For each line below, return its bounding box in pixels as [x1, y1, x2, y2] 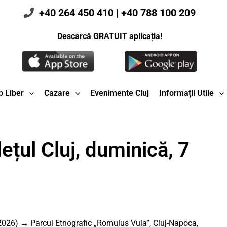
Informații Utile [159, 88, 214, 98]
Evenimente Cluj [90, 88, 149, 98]
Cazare [44, 88, 70, 98]
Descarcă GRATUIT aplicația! [57, 31, 162, 41]
